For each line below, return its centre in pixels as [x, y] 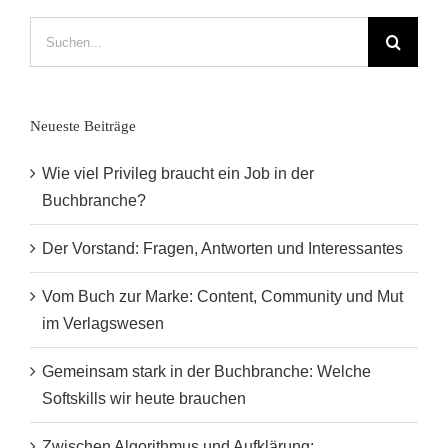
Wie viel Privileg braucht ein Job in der [178, 174]
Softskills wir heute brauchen [144, 399]
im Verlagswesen [103, 324]
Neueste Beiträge [83, 126]
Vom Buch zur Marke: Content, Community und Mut [222, 297]
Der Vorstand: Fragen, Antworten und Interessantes [222, 249]
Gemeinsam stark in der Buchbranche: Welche [206, 372]
